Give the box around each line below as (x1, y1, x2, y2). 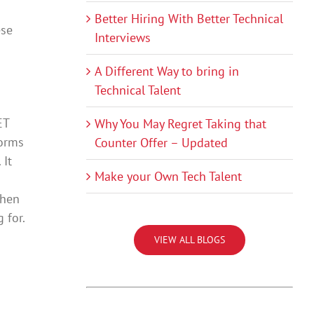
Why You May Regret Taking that (94, 116, 266, 132)
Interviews (94, 29, 151, 46)
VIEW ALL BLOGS (153, 233, 225, 247)
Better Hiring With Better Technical (94, 11, 283, 27)
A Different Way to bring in (94, 63, 239, 80)
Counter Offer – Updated (94, 135, 228, 151)
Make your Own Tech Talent (94, 168, 242, 185)
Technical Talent (94, 82, 181, 99)
